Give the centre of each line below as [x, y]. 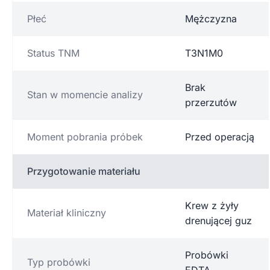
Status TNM [53, 53]
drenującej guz [218, 220]
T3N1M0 [204, 53]
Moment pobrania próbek [85, 137]
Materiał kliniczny [67, 212]
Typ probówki [59, 262]
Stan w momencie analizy [85, 94]
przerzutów [211, 102]
